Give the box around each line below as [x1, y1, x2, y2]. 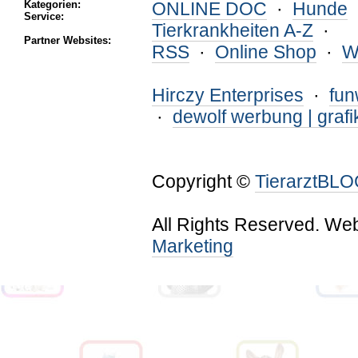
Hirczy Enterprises [152, 85, 304, 105]
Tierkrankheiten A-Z [152, 20, 313, 41]
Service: [24, 10, 64, 22]
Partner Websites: [24, 34, 111, 46]
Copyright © [152, 171, 255, 192]
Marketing [152, 236, 233, 257]
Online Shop [215, 42, 316, 62]
